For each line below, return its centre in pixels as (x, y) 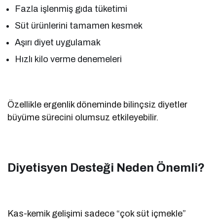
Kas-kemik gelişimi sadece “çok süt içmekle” (97, 213)
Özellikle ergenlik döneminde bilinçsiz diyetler (98, 104)
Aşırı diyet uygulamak (58, 42)
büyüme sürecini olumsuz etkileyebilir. (83, 117)
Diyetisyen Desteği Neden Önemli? (106, 167)
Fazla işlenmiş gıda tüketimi (71, 9)
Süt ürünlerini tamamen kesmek (79, 25)
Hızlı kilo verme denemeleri (69, 59)
